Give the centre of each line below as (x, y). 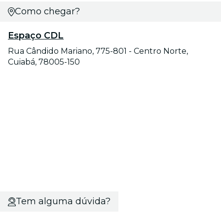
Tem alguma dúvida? (63, 202)
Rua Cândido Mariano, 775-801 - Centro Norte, (98, 51)
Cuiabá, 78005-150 (44, 62)
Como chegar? (47, 12)
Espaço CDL (36, 36)
